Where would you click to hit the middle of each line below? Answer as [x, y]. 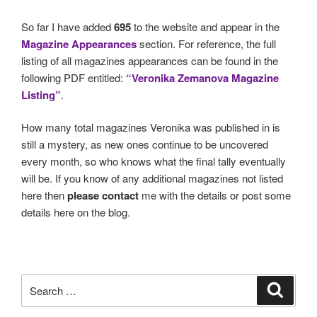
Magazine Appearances [79, 44]
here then [44, 195]
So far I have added [68, 26]
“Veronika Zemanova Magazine [202, 77]
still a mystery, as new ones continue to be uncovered [145, 144]
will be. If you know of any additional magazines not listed [152, 178]
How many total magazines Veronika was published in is [151, 127]
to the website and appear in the [205, 26]
